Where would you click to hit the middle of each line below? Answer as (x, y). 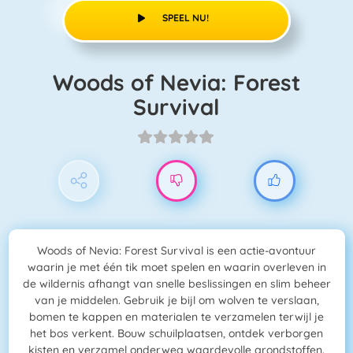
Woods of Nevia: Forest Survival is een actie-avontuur (176, 251)
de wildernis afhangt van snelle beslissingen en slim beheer (176, 284)
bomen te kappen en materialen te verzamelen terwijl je (176, 317)
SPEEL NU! (186, 17)
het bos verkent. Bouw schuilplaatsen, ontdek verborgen (176, 334)
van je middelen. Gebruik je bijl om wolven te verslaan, (176, 301)
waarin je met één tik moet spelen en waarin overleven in (176, 268)
